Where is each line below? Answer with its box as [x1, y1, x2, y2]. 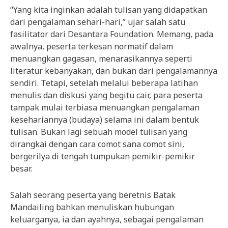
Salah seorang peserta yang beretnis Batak [10, 189, 176, 201]
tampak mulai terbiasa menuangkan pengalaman [10, 101, 199, 113]
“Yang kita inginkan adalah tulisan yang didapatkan [10, 4, 207, 15]
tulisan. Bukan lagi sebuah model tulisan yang [10, 126, 187, 137]
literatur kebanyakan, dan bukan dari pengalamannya [10, 65, 217, 76]
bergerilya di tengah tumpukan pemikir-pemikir [10, 150, 195, 162]
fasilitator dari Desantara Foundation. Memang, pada [10, 28, 213, 40]
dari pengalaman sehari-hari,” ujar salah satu [10, 16, 185, 27]
